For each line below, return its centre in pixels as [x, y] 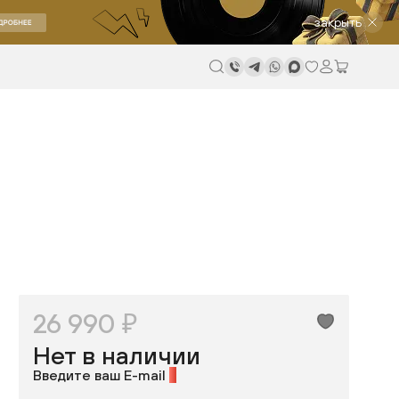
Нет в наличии [117, 355]
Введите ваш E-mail [102, 375]
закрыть [338, 22]
